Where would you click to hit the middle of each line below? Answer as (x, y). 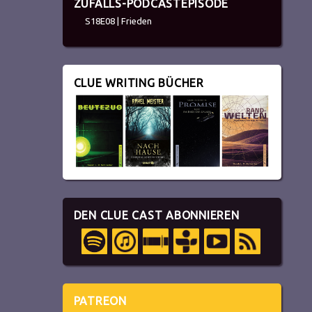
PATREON (100, 301)
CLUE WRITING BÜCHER (139, 83)
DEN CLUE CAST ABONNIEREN (156, 216)
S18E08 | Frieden (118, 21)
